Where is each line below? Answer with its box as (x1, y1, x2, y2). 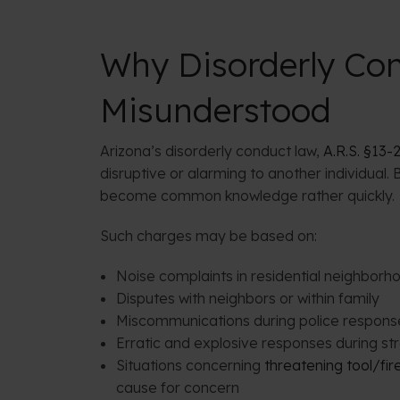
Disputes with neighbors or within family (115, 289, 379, 308)
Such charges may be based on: (100, 227, 317, 246)
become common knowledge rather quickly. (100, 187, 395, 205)
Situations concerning (115, 356, 264, 375)
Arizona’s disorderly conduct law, (100, 142, 323, 161)
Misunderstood (100, 89, 331, 131)
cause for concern (115, 379, 239, 397)
